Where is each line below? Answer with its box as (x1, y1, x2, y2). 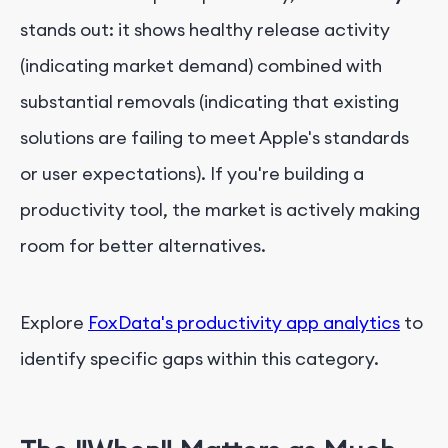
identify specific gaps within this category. (20, 346, 379, 370)
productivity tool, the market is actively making (20, 197, 420, 221)
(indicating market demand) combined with (20, 53, 382, 77)
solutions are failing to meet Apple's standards (20, 125, 409, 149)
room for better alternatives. (20, 233, 266, 257)
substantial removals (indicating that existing (20, 89, 399, 113)
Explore (20, 310, 88, 334)
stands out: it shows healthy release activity (20, 17, 390, 41)
